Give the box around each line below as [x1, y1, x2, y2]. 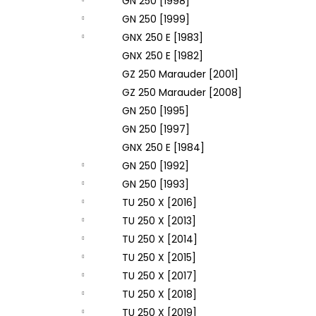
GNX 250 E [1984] [122, 140, 205, 154]
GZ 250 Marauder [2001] [122, 67, 238, 81]
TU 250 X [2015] [122, 250, 196, 265]
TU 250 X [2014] [122, 232, 197, 246]
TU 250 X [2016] [122, 195, 197, 209]
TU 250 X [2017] [122, 269, 197, 283]
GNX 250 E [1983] [122, 30, 203, 44]
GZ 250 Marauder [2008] [122, 85, 242, 99]
